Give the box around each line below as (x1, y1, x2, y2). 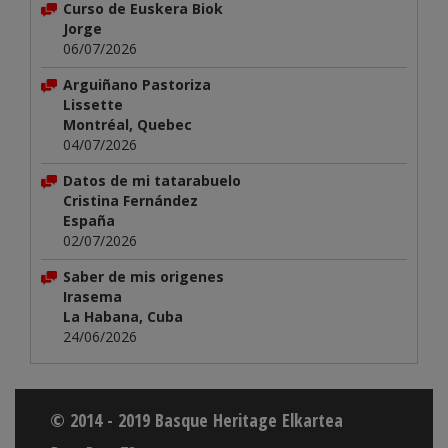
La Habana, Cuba (63, 306, 183, 326)
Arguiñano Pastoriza (63, 74, 211, 94)
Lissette (63, 94, 123, 114)
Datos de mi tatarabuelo (63, 170, 241, 190)
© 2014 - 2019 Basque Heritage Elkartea (50, 407, 343, 432)
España (63, 210, 115, 230)
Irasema (63, 286, 122, 306)
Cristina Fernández (63, 190, 198, 210)
